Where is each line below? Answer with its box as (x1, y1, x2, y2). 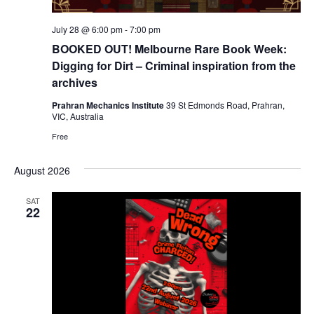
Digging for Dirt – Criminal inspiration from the (51, 57, 296, 74)
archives (51, 74, 97, 91)
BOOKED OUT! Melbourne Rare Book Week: (51, 41, 287, 57)
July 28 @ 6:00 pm (51, 23, 123, 36)
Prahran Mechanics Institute (51, 99, 166, 112)
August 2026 (13, 163, 70, 178)
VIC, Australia (51, 110, 104, 123)
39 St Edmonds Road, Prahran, (165, 99, 285, 111)
